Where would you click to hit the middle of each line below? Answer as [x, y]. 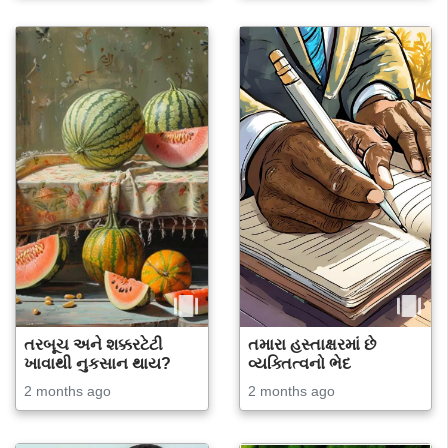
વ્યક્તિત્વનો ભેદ [299, 363]
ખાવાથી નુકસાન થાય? [97, 363]
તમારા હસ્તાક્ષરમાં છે [311, 344]
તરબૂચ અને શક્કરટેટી [93, 344]
